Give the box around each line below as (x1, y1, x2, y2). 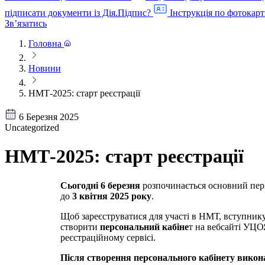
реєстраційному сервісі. (60, 232, 156, 243)
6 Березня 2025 (19, 112, 79, 122)
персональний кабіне (100, 221, 189, 232)
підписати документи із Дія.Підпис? (5, 8, 151, 18)
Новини (28, 63, 61, 73)
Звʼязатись (5, 18, 47, 28)
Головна (28, 38, 62, 49)
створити (60, 221, 100, 232)
